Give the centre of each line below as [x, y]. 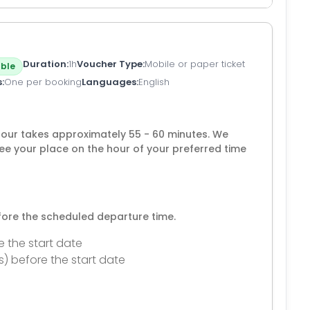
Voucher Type [110, 64]
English [154, 82]
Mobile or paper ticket [195, 64]
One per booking [43, 82]
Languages [109, 82]
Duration [45, 64]
